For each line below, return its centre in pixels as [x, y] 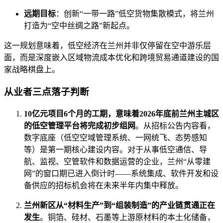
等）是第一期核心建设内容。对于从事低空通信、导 [115, 149]
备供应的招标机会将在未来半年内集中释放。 [104, 185]
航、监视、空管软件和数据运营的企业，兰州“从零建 [117, 161]
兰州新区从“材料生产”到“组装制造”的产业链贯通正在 [119, 205]
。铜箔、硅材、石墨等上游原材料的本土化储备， [127, 217]
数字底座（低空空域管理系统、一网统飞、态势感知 [115, 137]
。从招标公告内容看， [175, 125]
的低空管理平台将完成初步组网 [80, 125]
